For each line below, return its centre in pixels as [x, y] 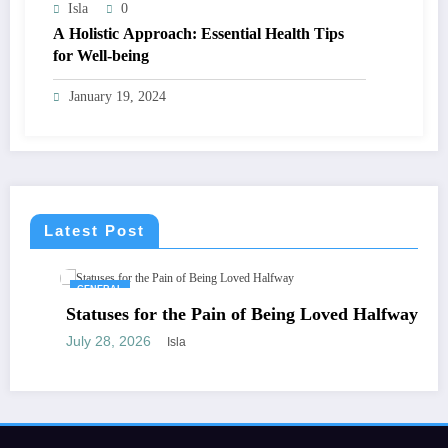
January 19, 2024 [117, 96]
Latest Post [94, 230]
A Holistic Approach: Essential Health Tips [198, 33]
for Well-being [101, 55]
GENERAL [64, 288]
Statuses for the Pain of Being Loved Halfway [206, 313]
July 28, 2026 [73, 340]
